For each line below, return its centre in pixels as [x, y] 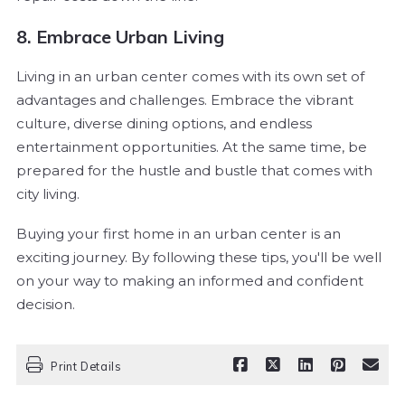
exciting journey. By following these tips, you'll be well [199, 257]
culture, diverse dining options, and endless [164, 123]
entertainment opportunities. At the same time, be [192, 146]
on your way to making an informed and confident [190, 280]
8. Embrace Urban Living [120, 36]
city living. [48, 193]
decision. [46, 304]
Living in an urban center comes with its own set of [190, 76]
